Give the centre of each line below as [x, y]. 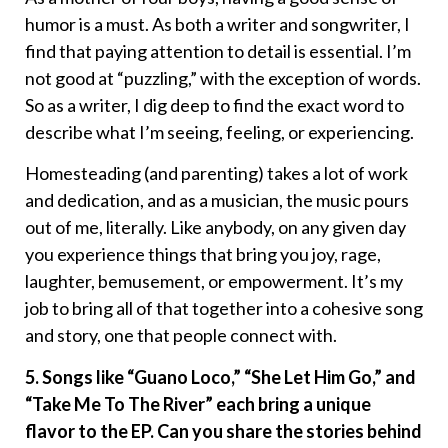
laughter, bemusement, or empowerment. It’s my [214, 281]
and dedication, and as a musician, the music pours [217, 200]
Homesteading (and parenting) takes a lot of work [216, 173]
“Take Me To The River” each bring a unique [198, 403]
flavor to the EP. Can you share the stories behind [223, 430]
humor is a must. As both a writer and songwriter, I [217, 23]
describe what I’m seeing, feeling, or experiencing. [219, 131]
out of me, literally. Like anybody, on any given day [215, 227]
